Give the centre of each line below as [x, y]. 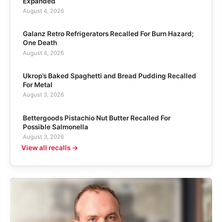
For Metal [37, 85]
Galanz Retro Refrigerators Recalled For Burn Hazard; [108, 34]
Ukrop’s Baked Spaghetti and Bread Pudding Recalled [109, 76]
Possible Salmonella [55, 127]
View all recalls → [50, 148]
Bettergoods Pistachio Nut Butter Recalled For [96, 118]
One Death [40, 43]
